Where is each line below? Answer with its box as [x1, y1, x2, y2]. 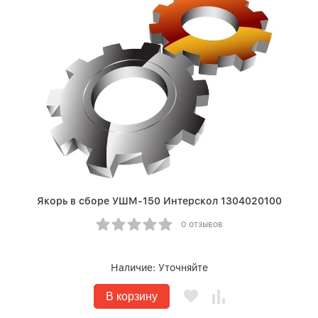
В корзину [105, 290, 158, 302]
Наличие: [110, 262, 158, 273]
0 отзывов [180, 219, 223, 229]
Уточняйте [158, 262, 208, 273]
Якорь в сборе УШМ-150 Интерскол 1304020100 [36, 195, 282, 207]
